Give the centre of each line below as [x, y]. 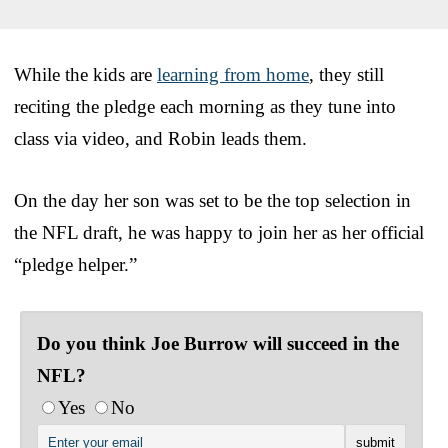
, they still [346, 74]
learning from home [233, 74]
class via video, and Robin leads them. [160, 138]
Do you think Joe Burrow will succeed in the [218, 343]
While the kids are [85, 74]
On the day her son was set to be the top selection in [212, 200]
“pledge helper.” [75, 264]
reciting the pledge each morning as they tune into [205, 106]
